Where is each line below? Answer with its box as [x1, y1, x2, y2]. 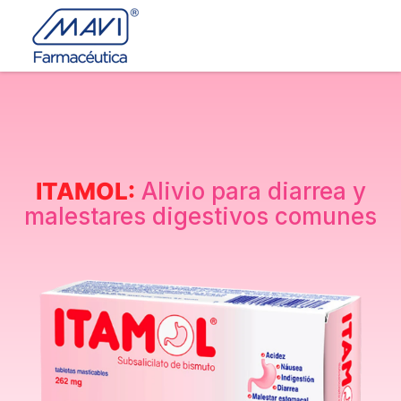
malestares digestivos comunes [24, 202, 377, 230]
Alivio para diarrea [141, 177, 353, 205]
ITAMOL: [35, 177, 135, 205]
